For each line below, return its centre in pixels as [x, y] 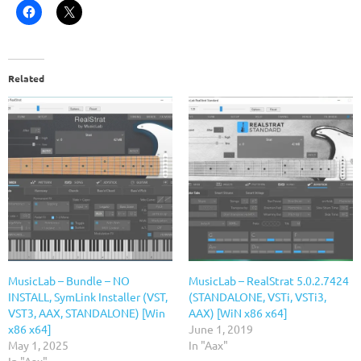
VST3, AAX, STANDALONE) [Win [87, 313]
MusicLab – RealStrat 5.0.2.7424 [269, 281]
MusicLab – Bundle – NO [69, 281]
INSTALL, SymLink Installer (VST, [88, 297]
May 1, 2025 [38, 345]
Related [26, 79]
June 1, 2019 [221, 329]
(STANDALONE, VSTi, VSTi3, [257, 297]
